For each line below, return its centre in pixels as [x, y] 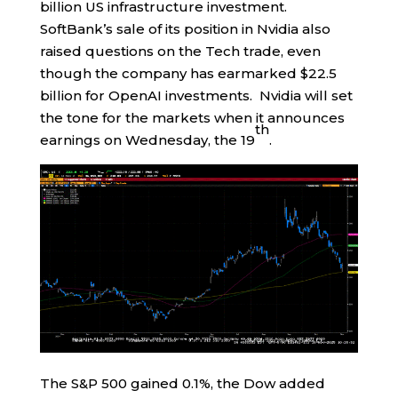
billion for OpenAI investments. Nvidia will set [196, 95]
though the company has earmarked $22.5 [188, 73]
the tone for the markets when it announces [192, 117]
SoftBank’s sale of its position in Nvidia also [185, 28]
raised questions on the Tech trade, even [180, 51]
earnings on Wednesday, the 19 [147, 139]
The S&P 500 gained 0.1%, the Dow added [182, 383]
